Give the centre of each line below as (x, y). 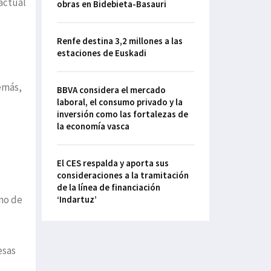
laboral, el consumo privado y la (119, 102)
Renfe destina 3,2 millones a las (119, 41)
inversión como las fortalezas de (122, 114)
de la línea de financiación (108, 188)
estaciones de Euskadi (101, 53)
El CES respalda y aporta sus (113, 163)
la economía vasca (93, 126)
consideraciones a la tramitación (122, 175)
